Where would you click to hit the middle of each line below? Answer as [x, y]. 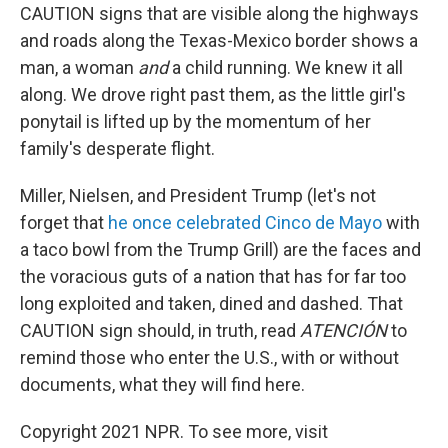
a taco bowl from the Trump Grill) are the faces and [220, 250]
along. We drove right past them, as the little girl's [213, 95]
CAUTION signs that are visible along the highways [219, 14]
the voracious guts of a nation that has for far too [213, 277]
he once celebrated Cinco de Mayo [245, 223]
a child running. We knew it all [285, 68]
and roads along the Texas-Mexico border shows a [219, 41]
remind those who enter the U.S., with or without [209, 358]
